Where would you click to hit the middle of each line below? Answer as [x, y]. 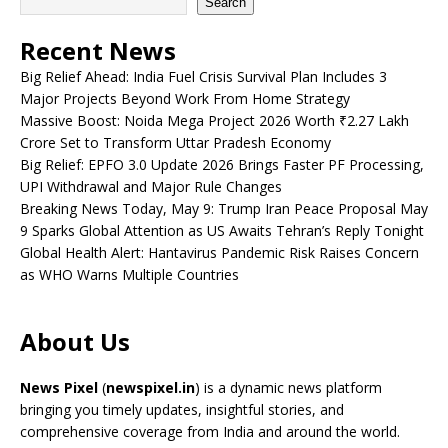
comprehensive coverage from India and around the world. [210, 431]
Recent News [98, 50]
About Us [75, 341]
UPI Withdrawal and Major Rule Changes [151, 186]
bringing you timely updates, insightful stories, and [182, 409]
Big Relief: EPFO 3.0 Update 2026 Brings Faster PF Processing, [222, 164]
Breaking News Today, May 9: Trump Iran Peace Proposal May [224, 208]
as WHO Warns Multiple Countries [129, 274]
